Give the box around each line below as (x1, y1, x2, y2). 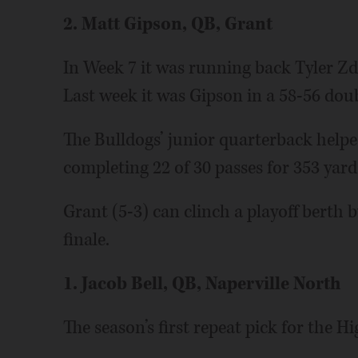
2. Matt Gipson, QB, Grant (62, 12, 272, 36)
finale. (62, 228, 109, 252)
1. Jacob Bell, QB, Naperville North (62, 272, 340, 296)
